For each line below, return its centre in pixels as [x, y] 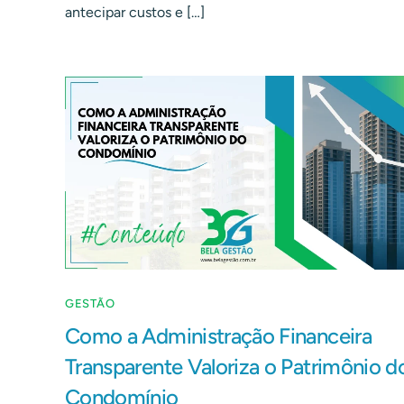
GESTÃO [90, 304]
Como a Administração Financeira [218, 336]
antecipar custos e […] [135, 12]
